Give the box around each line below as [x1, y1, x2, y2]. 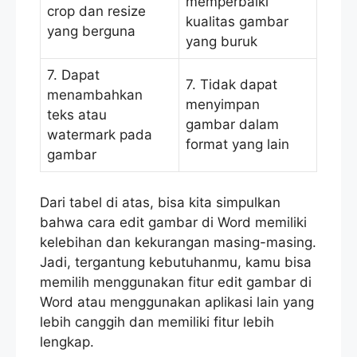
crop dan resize [47, 3, 146, 20]
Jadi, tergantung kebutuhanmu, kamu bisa [40, 253, 312, 270]
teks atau [47, 107, 107, 124]
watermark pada [47, 127, 152, 143]
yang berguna [47, 23, 135, 40]
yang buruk [186, 33, 257, 50]
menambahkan [47, 87, 143, 104]
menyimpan [186, 96, 260, 113]
